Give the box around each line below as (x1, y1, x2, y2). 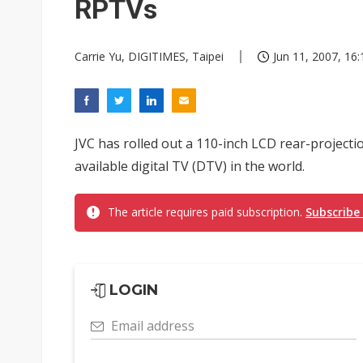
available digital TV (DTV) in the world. (75, 157, 305, 175)
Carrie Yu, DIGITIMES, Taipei (75, 49, 224, 64)
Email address (111, 317, 194, 335)
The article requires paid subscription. (108, 204, 305, 220)
